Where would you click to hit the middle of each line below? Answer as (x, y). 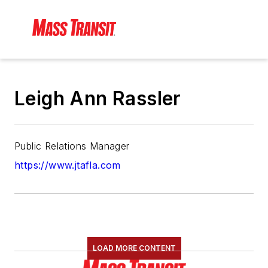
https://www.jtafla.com (68, 165)
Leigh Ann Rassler (98, 99)
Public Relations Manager (72, 146)
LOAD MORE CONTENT (134, 248)
